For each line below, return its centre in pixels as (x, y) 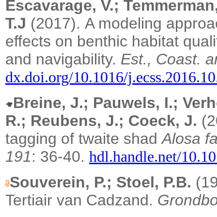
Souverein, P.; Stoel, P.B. (101, 182)
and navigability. (63, 59)
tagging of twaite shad (84, 139)
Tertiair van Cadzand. (81, 200)
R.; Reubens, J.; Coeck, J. (101, 121)
